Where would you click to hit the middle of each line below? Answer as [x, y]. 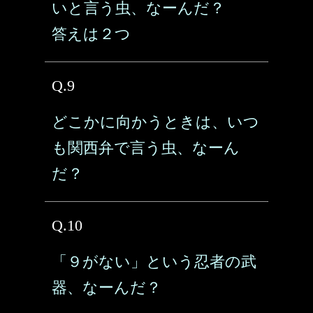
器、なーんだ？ [107, 287]
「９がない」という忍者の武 [154, 262]
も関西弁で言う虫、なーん [146, 148]
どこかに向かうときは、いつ [155, 122]
